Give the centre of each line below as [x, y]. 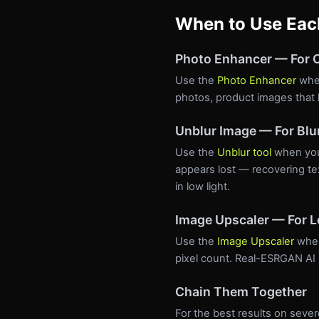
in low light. [203, 186]
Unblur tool [244, 152]
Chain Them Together [241, 291]
